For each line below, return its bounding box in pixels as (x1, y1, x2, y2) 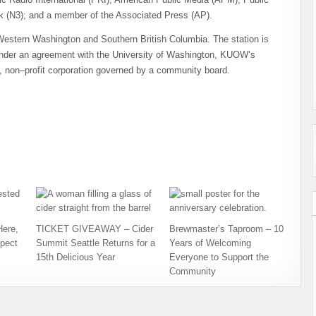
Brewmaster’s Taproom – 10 (169, 224, 284, 234)
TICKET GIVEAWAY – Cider (35, 224, 153, 234)
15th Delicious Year (35, 252, 115, 262)
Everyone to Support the (169, 252, 269, 262)
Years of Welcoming (169, 238, 252, 248)
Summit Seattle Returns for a (35, 238, 155, 248)
